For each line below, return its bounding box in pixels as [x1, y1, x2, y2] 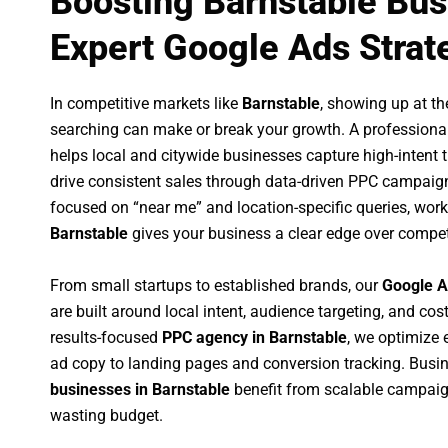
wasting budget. [50, 405, 163, 425]
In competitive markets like [50, 94, 242, 114]
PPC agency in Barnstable [162, 327, 347, 347]
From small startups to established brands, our [50, 275, 382, 295]
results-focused [50, 327, 162, 347]
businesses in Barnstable [50, 379, 230, 399]
